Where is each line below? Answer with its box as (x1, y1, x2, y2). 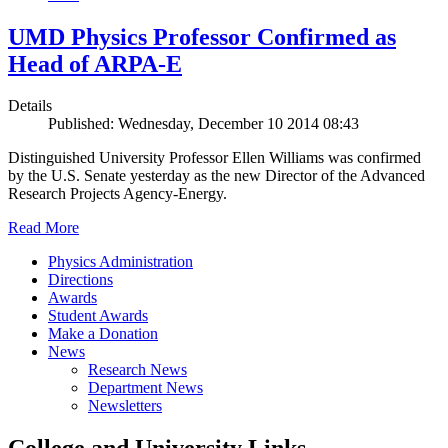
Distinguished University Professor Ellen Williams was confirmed (8, 149, 421, 167)
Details (8, 97, 52, 115)
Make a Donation (48, 325, 158, 343)
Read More (8, 219, 79, 237)
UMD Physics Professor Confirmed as (8, 23, 396, 50)
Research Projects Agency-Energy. (8, 185, 227, 203)
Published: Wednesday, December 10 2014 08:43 (48, 115, 359, 133)
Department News (88, 379, 203, 397)
